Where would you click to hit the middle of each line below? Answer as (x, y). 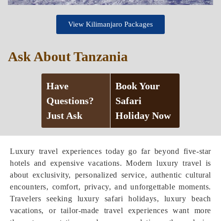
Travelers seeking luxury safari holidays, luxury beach (110, 199)
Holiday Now (143, 115)
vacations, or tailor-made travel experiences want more (110, 210)
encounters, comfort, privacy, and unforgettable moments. (110, 187)
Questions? (70, 101)
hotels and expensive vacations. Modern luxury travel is (110, 163)
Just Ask (64, 115)
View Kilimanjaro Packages (110, 24)
